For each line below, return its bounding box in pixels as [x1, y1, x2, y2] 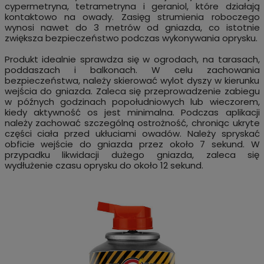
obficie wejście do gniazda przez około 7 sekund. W [4, 137, 260, 150]
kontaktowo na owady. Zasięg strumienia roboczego [4, 10, 260, 23]
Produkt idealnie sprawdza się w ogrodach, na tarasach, [4, 52, 260, 65]
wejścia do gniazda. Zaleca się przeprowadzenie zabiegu [4, 84, 260, 97]
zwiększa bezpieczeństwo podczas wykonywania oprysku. [4, 31, 258, 44]
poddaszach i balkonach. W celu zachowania [4, 63, 260, 76]
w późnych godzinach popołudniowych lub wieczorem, [4, 95, 260, 108]
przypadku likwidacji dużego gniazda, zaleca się [4, 148, 260, 161]
